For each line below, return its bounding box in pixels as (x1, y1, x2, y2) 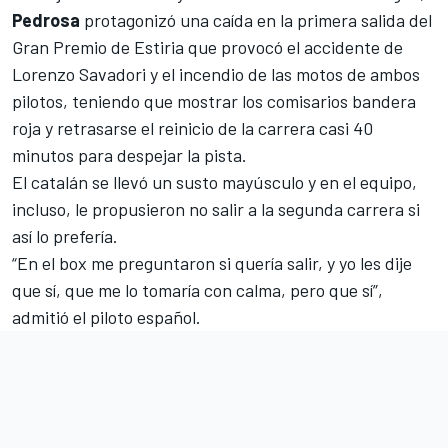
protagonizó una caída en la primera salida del (80, 8, 432, 31)
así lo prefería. (12, 224, 118, 247)
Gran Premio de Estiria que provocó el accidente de (12, 35, 403, 58)
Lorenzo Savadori (12, 62, 146, 85)
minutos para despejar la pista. (12, 143, 247, 166)
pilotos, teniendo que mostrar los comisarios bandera (12, 89, 416, 112)
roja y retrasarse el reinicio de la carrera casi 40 (12, 116, 373, 139)
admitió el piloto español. (12, 305, 201, 328)
